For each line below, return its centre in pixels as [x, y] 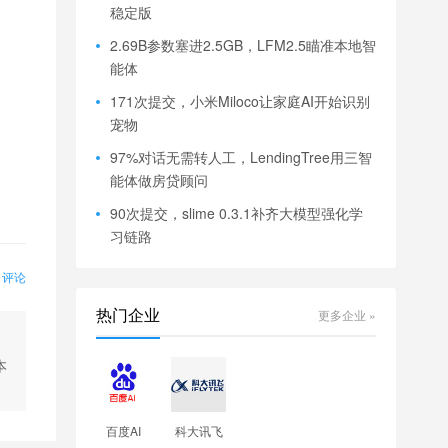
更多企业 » [347, 314]
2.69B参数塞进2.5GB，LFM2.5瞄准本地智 [243, 45]
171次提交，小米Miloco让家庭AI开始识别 [240, 101]
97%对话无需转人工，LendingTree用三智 [241, 157]
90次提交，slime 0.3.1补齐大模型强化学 [236, 213]
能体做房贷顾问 [159, 180]
